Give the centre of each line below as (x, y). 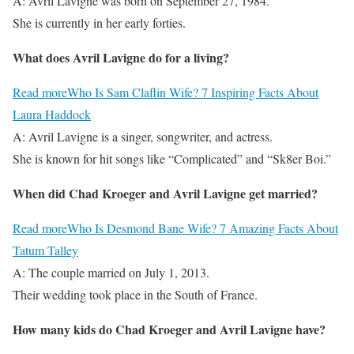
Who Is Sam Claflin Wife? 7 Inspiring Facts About (193, 92)
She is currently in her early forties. (99, 23)
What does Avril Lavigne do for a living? (121, 58)
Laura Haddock (52, 115)
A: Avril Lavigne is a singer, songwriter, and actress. (143, 137)
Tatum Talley (45, 250)
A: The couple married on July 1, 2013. (111, 273)
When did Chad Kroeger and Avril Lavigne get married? (165, 194)
